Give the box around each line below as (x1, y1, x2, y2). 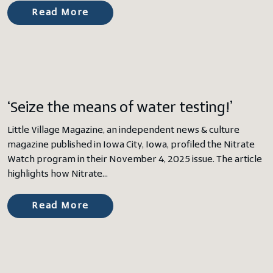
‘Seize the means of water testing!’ (7, 101, 233, 116)
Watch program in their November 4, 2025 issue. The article (7, 155, 262, 165)
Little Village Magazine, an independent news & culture (7, 126, 239, 135)
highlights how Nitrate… (7, 169, 108, 179)
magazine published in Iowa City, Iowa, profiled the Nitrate (7, 140, 255, 150)
